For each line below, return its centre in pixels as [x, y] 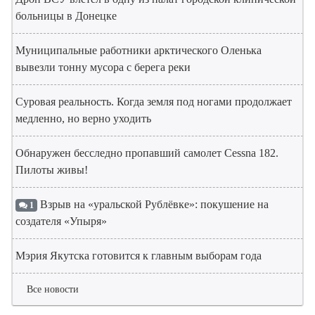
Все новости [53, 290]
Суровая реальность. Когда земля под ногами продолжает [154, 102]
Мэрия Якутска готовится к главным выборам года [139, 256]
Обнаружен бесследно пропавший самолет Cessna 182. [147, 153]
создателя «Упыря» [61, 221]
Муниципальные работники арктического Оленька [139, 51]
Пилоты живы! [52, 170]
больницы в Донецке [66, 16]
